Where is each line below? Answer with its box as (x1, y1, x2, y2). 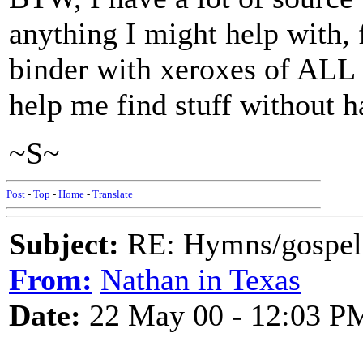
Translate (92, 188, 133, 200)
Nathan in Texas (100, 263, 301, 297)
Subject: (9, 227, 119, 261)
